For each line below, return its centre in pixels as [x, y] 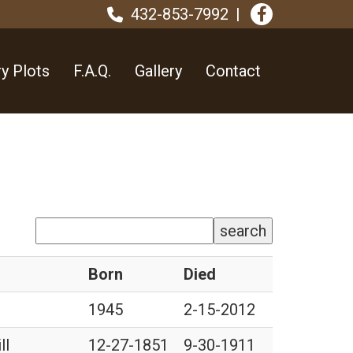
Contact [233, 71]
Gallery [158, 71]
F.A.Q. [92, 71]
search [243, 231]
